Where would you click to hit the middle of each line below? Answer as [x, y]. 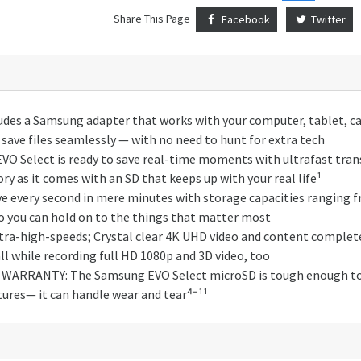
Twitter [328, 19]
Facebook [244, 19]
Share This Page [152, 18]
